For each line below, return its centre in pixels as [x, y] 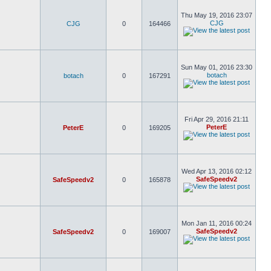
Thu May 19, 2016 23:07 [217, 15]
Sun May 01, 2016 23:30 [217, 67]
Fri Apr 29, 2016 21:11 [217, 119]
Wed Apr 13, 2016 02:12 [217, 171]
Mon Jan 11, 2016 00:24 [217, 223]
